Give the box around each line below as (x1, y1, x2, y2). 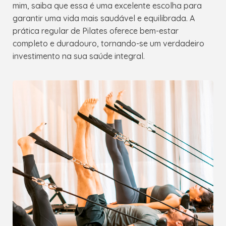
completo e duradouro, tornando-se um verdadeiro (13, 38, 204, 49)
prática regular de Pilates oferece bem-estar (13, 26, 179, 36)
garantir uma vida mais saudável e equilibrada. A (13, 13, 195, 24)
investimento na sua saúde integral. (13, 51, 145, 62)
